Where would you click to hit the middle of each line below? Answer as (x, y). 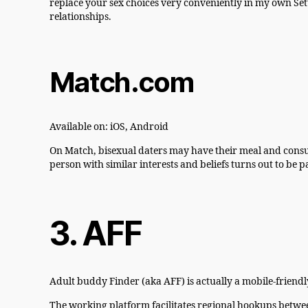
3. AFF (96, 234)
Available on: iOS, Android (109, 127)
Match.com (122, 82)
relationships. (80, 17)
